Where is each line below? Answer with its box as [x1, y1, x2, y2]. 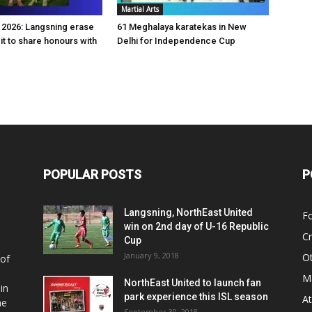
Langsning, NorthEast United [124, 207, 253, 218]
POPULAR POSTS [43, 167, 141, 182]
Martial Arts [121, 4, 159, 14]
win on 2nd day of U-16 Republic [124, 221, 269, 232]
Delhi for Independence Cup [117, 36, 235, 46]
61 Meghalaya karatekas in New [117, 22, 247, 32]
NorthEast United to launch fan [124, 277, 261, 288]
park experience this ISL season [124, 291, 268, 302]
